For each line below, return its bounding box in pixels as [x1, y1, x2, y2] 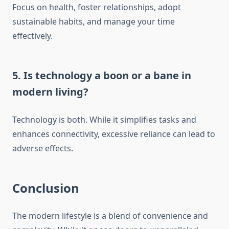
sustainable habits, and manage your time [12, 16, 175, 28]
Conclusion [12, 179, 79, 197]
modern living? [12, 85, 88, 99]
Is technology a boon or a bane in [24, 68, 191, 83]
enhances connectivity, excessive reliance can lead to [12, 128, 215, 140]
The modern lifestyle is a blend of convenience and [12, 210, 208, 222]
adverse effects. [12, 143, 73, 154]
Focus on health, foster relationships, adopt [12, 2, 181, 13]
